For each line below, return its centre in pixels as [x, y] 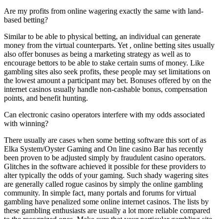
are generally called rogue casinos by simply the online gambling [103, 184]
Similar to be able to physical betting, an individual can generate [102, 36]
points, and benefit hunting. [46, 98]
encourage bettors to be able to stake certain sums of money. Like [104, 63]
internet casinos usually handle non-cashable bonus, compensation [106, 89]
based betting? [26, 20]
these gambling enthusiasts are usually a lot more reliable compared [107, 210]
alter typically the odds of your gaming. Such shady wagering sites [106, 175]
